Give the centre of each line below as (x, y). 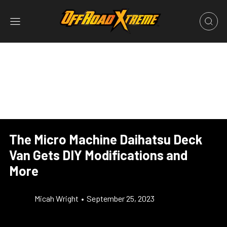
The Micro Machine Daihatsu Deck (106, 139)
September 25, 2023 (121, 198)
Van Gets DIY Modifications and (98, 155)
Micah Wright (56, 198)
